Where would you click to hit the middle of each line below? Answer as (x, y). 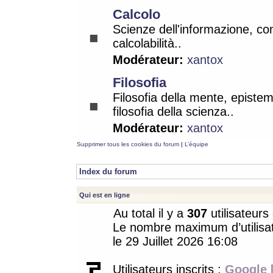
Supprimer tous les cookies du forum (128, 144)
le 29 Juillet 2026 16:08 (175, 241)
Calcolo (136, 14)
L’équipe (197, 144)
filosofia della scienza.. (173, 112)
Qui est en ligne (105, 195)
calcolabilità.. (147, 43)
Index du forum (108, 172)
